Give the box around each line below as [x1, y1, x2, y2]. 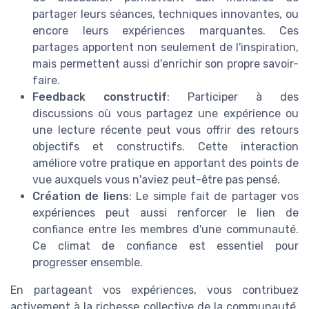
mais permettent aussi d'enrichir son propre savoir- [32, 57, 299, 71]
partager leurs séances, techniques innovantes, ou [32, 8, 299, 21]
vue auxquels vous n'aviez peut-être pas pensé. [32, 173, 280, 187]
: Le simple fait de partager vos [128, 190, 299, 203]
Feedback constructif [32, 90, 167, 104]
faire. [32, 74, 60, 88]
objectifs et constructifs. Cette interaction [32, 140, 299, 154]
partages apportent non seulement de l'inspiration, [32, 41, 299, 54]
